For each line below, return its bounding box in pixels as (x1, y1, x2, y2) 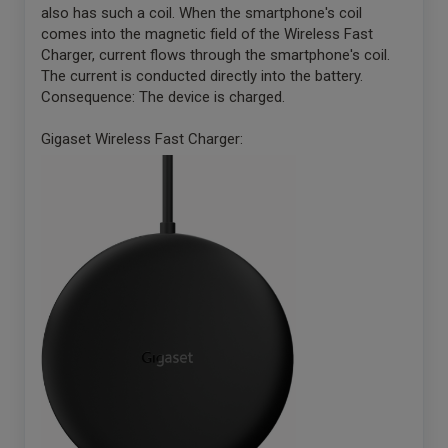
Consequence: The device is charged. (41, 88, 285, 106)
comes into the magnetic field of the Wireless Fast (41, 25, 373, 43)
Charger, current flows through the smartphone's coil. (41, 46, 390, 64)
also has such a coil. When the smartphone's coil (41, 4, 362, 22)
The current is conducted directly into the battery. (41, 67, 363, 85)
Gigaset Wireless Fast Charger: (41, 130, 243, 148)
